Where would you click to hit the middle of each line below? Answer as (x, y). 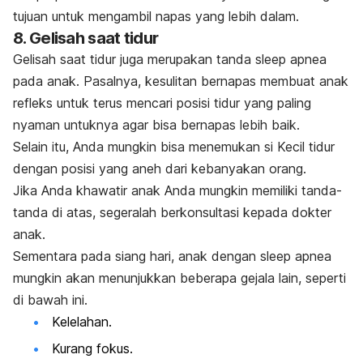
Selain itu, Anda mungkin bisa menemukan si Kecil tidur (174, 147)
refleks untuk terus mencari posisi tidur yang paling (162, 103)
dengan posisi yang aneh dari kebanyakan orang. (160, 169)
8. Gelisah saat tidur (86, 38)
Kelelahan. (84, 322)
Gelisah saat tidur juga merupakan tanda (134, 60)
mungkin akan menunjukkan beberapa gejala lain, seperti (179, 278)
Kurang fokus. (94, 349)
